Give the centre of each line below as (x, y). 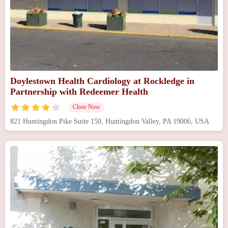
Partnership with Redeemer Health (79, 91)
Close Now (87, 107)
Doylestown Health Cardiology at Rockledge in (102, 81)
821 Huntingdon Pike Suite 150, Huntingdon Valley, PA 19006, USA (110, 121)
